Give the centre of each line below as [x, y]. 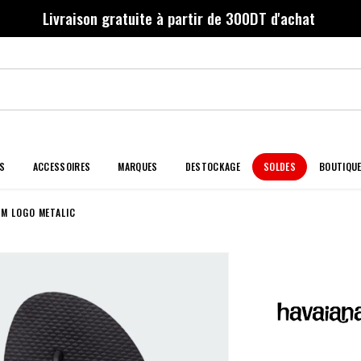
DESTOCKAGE [212, 166]
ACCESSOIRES [62, 166]
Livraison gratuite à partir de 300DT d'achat [179, 18]
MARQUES [138, 166]
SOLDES [279, 166]
